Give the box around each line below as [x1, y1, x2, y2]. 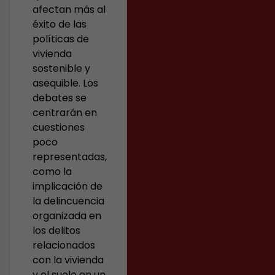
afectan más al [33, 2, 106, 17]
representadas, [33, 150, 107, 164]
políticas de [33, 32, 90, 46]
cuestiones [33, 120, 85, 134]
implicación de [33, 179, 103, 193]
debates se [33, 91, 87, 105]
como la [33, 165, 72, 179]
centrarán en [33, 106, 98, 120]
